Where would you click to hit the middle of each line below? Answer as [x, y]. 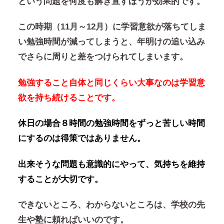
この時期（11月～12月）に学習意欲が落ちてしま [112, 27]
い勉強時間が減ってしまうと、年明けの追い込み [111, 42]
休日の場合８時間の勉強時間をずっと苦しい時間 [111, 123]
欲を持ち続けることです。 [69, 97]
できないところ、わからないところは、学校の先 [111, 205]
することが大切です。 [60, 179]
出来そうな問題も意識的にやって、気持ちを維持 [111, 164]
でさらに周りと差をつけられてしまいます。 [103, 57]
